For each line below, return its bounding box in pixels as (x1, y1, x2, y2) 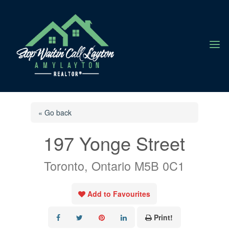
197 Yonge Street (43, 129, 186, 156)
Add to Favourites (87, 188, 151, 199)
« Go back (38, 107, 72, 118)
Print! (153, 212, 173, 222)
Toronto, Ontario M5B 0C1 (44, 156, 185, 174)
